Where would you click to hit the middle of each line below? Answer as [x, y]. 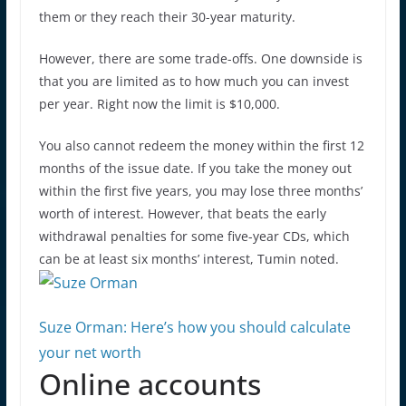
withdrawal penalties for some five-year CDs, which [194, 236]
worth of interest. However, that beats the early [182, 213]
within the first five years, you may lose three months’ [200, 190]
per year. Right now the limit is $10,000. [159, 103]
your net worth [90, 352]
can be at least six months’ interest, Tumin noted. [188, 258]
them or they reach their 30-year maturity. [167, 16]
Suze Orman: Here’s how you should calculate [194, 327]
